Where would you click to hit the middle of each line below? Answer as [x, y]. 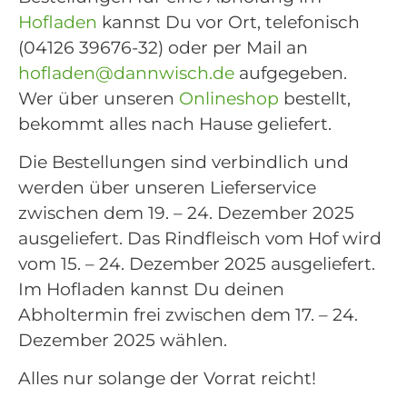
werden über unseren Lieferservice [167, 187]
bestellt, [315, 98]
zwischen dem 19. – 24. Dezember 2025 [186, 213]
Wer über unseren [99, 98]
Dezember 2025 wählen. [123, 340]
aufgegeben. [293, 73]
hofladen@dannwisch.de [126, 73]
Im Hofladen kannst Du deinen [151, 289]
